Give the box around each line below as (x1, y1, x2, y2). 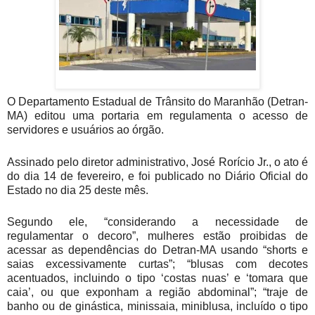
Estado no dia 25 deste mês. (7, 184, 148, 196)
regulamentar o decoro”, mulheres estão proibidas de (7, 230, 308, 243)
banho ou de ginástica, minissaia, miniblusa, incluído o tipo (7, 300, 308, 313)
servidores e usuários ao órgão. (7, 123, 164, 136)
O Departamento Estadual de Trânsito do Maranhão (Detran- (7, 95, 308, 108)
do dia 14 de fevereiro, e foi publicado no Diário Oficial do (7, 169, 308, 182)
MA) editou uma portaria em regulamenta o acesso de (7, 109, 308, 122)
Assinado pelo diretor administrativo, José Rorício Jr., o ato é (7, 155, 308, 168)
